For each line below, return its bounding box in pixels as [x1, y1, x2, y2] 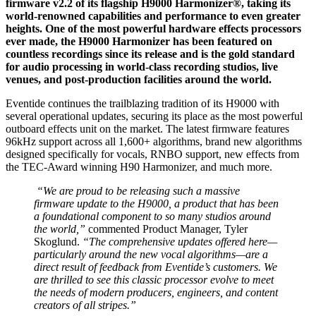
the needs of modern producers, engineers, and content [34, 286, 278, 298]
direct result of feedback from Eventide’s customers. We [34, 260, 277, 273]
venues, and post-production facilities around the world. [6, 73, 272, 85]
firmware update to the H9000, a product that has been [34, 197, 279, 209]
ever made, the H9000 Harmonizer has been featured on [6, 35, 272, 47]
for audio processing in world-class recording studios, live [6, 60, 278, 73]
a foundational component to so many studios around [34, 209, 271, 222]
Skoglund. [34, 235, 83, 248]
